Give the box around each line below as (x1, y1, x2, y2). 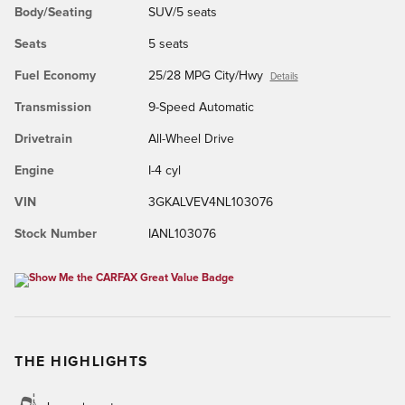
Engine (14, 164, 54, 177)
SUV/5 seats (147, 5, 217, 19)
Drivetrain (14, 132, 72, 146)
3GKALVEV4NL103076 (147, 195, 273, 209)
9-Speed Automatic (147, 100, 254, 114)
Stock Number (14, 227, 97, 240)
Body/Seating (14, 5, 92, 19)
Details (269, 71, 298, 81)
